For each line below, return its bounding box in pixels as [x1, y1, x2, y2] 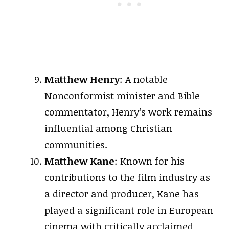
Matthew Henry [44, 73, 120, 86]
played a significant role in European [44, 203, 213, 217]
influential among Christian [44, 122, 172, 135]
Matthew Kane [44, 154, 114, 168]
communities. [44, 138, 107, 151]
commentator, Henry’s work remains [44, 105, 212, 119]
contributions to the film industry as [44, 171, 210, 184]
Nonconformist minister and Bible [44, 89, 200, 102]
